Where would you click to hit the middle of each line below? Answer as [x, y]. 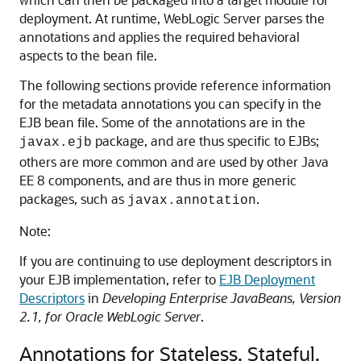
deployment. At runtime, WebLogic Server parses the [172, 18]
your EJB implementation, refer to [119, 279]
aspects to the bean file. [88, 55]
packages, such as [73, 199]
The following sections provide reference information [175, 85]
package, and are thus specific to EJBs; [205, 141]
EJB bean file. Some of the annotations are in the [162, 122]
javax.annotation [192, 201]
